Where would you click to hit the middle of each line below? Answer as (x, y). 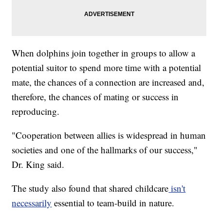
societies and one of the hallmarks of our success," (105, 149)
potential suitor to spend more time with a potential (107, 67)
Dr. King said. (38, 164)
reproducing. (36, 111)
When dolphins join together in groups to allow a (104, 53)
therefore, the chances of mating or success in (95, 96)
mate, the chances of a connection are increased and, (108, 82)
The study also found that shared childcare (90, 188)
